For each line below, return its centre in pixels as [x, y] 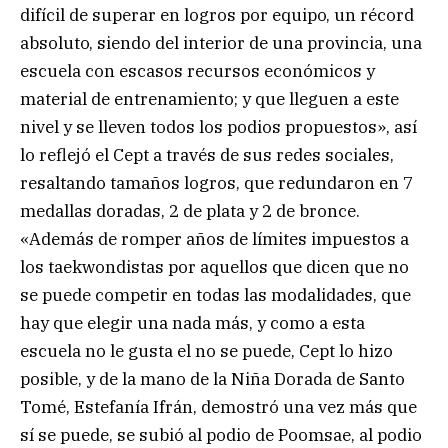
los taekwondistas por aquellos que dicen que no [214, 266]
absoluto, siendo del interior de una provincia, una [221, 42]
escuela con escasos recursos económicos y [197, 70]
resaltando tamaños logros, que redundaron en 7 [216, 182]
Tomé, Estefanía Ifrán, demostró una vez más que [218, 406]
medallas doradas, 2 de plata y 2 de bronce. [190, 210]
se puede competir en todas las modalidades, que [215, 294]
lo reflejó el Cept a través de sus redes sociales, [207, 154]
